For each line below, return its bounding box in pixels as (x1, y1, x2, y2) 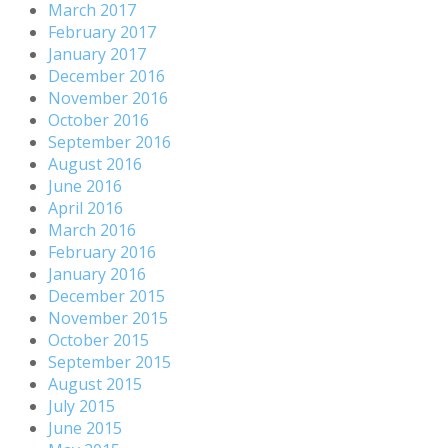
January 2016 (48, 262, 146, 285)
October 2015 (48, 328, 149, 351)
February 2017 (48, 20, 156, 43)
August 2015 (48, 372, 142, 395)
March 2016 (48, 218, 136, 241)
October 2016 (48, 108, 149, 131)
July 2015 (48, 394, 115, 417)
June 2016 (48, 174, 122, 197)
